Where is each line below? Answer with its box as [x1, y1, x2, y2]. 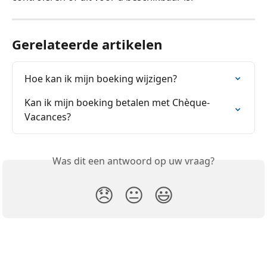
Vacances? [24, 110, 71, 123]
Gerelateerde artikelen [12, 35, 162, 53]
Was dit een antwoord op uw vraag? [52, 154, 215, 167]
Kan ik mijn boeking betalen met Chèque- [24, 95, 210, 109]
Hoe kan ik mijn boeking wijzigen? [24, 72, 177, 85]
